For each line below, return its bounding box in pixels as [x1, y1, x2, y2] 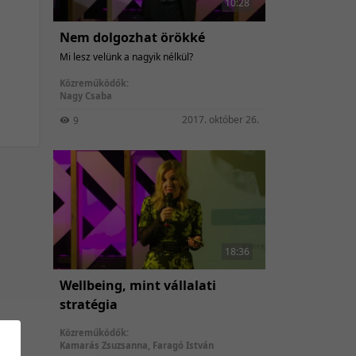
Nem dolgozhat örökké [60, 29, 205, 47]
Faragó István [153, 339, 214, 352]
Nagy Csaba [60, 90, 112, 103]
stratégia [60, 296, 118, 314]
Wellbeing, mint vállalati [60, 277, 216, 295]
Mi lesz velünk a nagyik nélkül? [60, 50, 193, 64]
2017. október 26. [182, 113, 259, 127]
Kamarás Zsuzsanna [60, 339, 148, 352]
